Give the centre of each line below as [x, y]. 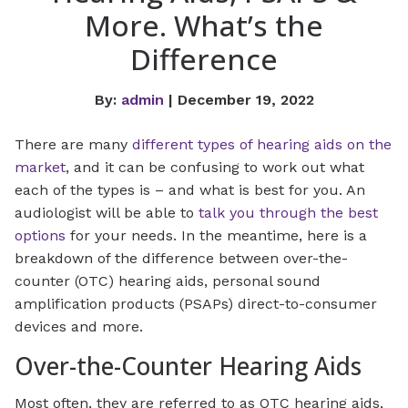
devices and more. [79, 327]
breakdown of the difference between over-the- [181, 259]
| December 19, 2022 [239, 100]
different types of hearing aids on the [262, 145]
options [40, 236]
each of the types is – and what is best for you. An [190, 190]
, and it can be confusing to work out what [215, 168]
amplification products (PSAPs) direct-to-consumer [196, 304]
